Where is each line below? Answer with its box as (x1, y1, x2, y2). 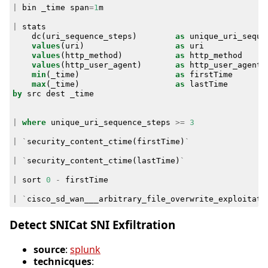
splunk (70, 243, 100, 257)
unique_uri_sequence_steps (50, 117, 170, 127)
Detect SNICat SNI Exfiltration (10, 217, 175, 233)
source (33, 243, 65, 257)
